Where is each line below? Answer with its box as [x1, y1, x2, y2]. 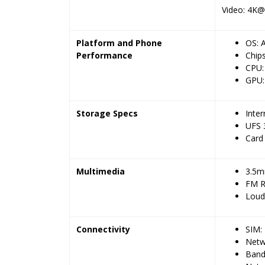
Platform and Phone [76, 37, 162, 49]
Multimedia [76, 166, 125, 177]
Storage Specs [76, 108, 138, 119]
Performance [76, 50, 132, 61]
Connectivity [76, 224, 130, 235]
